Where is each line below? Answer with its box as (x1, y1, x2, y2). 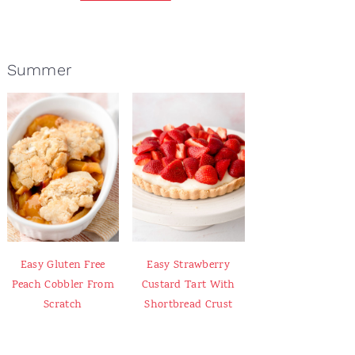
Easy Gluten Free (20, 257, 105, 274)
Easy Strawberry (147, 257, 230, 274)
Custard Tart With (141, 277, 235, 294)
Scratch (44, 296, 82, 314)
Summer (6, 60, 72, 79)
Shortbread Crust (144, 296, 233, 314)
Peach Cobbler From (11, 277, 114, 294)
